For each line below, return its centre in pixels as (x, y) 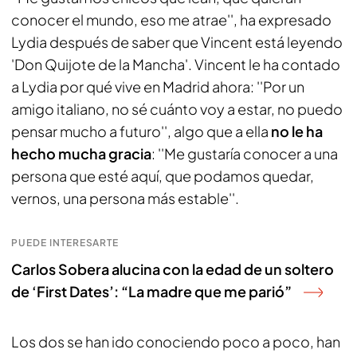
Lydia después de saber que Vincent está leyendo (177, 42)
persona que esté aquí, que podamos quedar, (163, 176)
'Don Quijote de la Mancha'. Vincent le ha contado (176, 64)
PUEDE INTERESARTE (65, 243)
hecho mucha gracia (81, 153)
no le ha (297, 131)
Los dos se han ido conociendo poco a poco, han (176, 341)
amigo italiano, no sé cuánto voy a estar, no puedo (177, 109)
